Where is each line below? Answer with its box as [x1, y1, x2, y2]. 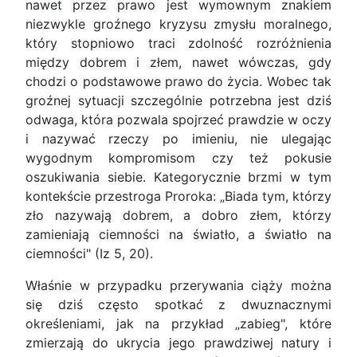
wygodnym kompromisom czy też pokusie [25, 150, 331, 167]
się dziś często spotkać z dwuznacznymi [25, 296, 331, 313]
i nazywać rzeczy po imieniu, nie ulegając [25, 131, 331, 147]
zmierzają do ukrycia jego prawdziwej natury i [25, 335, 331, 351]
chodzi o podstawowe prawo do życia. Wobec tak [25, 73, 331, 90]
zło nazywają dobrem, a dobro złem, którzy [25, 207, 331, 224]
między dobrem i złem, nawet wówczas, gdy [25, 54, 331, 71]
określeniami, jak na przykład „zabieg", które [25, 316, 331, 332]
